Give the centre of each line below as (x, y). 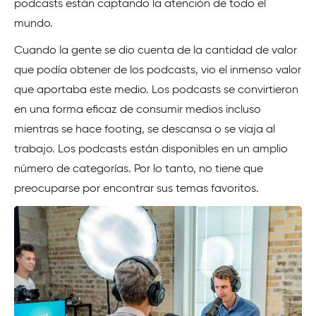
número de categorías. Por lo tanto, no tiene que (139, 169)
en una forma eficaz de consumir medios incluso (138, 110)
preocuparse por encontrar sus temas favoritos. (136, 189)
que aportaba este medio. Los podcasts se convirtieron (156, 90)
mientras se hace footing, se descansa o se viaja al (145, 130)
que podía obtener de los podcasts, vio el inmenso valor (158, 71)
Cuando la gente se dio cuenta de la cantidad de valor (156, 51)
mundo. (34, 24)
